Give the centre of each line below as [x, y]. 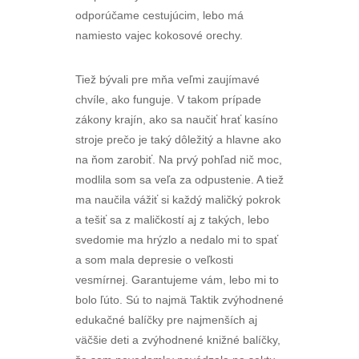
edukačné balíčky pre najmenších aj [166, 320]
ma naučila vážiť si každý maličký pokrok [178, 200]
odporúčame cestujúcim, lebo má [159, 15]
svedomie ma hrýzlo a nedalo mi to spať [177, 240]
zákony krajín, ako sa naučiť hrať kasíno [177, 119]
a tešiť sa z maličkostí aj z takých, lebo [172, 220]
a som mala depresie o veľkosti [154, 260]
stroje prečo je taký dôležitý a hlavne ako [178, 139]
